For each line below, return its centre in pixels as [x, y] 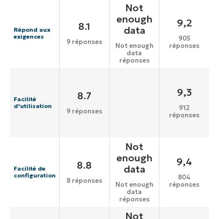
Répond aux [32, 30]
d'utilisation [33, 106]
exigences [29, 37]
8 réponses [84, 181]
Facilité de [30, 169]
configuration [35, 175]
